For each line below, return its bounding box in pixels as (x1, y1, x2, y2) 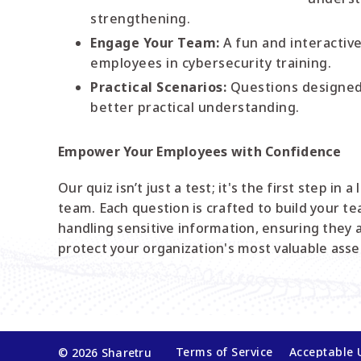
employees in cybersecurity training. (90, 54, 331, 72)
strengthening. (90, 10, 190, 27)
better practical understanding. (90, 98, 300, 116)
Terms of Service (175, 344, 273, 359)
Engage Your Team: (90, 34, 220, 52)
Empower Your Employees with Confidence (58, 143, 342, 160)
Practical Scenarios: (90, 78, 226, 96)
